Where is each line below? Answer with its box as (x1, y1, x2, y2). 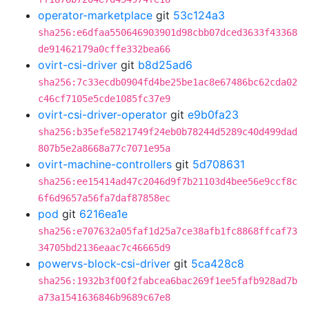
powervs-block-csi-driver (38, 257, 170, 270)
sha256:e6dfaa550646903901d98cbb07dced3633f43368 (38, 27, 297, 38)
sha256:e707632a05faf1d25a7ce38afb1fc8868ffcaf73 (38, 226, 297, 237)
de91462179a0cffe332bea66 (38, 43, 170, 54)
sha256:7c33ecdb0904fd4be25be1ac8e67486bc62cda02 (38, 77, 297, 88)
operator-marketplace (38, 8, 152, 22)
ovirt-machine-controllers (38, 157, 172, 171)
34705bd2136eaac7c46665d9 (38, 242, 170, 253)
